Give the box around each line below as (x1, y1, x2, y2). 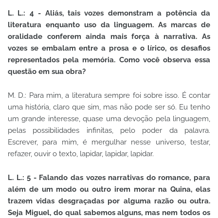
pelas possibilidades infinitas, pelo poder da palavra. (8, 126, 210, 135)
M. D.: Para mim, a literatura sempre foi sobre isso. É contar (8, 91, 210, 100)
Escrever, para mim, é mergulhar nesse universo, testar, (8, 138, 210, 147)
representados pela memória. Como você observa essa (8, 55, 210, 65)
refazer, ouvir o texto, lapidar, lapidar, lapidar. (8, 149, 158, 159)
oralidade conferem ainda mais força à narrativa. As (8, 32, 210, 41)
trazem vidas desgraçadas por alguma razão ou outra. (8, 197, 210, 206)
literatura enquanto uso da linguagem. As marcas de (8, 20, 210, 30)
